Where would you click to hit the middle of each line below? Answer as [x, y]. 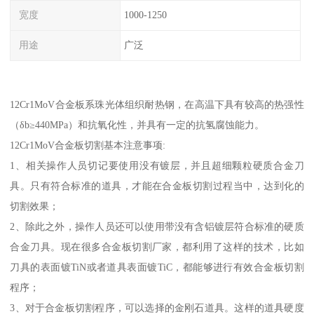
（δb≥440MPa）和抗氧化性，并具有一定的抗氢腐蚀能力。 [137, 124]
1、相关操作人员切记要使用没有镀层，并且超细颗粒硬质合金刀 [157, 165]
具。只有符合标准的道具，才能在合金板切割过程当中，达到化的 [157, 185]
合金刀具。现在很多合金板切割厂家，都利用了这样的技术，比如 [157, 246]
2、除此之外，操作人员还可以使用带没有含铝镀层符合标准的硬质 [157, 226]
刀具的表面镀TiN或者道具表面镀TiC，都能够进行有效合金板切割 [157, 267]
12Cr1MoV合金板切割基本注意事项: [88, 145]
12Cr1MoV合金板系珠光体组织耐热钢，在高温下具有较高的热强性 [157, 104]
